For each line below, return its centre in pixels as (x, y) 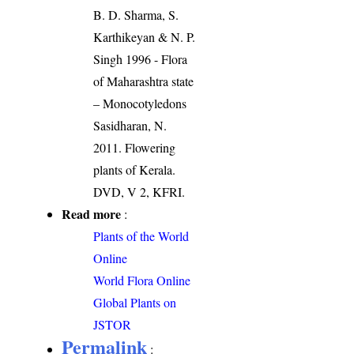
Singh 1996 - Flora (141, 58)
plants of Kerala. (135, 169)
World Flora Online (142, 280)
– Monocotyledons (140, 103)
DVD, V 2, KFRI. (139, 191)
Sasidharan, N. (130, 125)
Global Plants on (135, 302)
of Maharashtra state (144, 81)
